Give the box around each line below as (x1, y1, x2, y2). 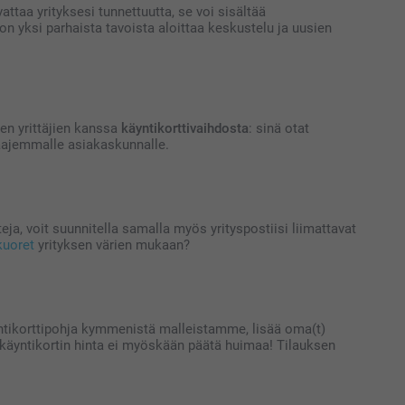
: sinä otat (249, 119, 309, 137)
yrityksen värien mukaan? (34, 236, 190, 253)
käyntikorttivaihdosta (121, 119, 249, 137)
